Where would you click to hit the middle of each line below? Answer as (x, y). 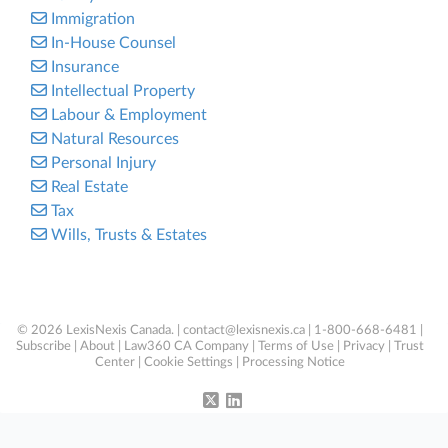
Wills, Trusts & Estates (129, 235)
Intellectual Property (123, 91)
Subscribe (43, 346)
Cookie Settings (188, 362)
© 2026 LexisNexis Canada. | (100, 330)
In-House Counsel (113, 43)
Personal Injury (103, 163)
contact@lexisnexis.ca (244, 330)
